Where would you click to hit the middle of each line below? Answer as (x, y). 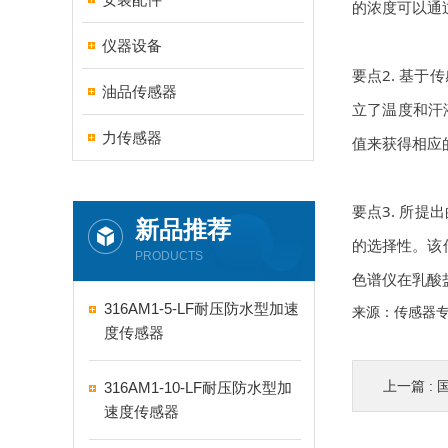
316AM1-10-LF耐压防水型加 (198, 387)
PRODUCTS (169, 256)
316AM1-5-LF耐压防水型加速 (201, 308)
